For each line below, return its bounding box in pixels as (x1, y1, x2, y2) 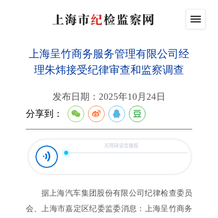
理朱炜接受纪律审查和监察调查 (34, 64, 184, 76)
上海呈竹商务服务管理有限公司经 (28, 48, 189, 60)
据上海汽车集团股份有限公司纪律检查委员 (41, 189, 193, 197)
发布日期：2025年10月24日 (52, 91, 165, 102)
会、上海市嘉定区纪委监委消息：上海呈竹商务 (25, 204, 193, 213)
